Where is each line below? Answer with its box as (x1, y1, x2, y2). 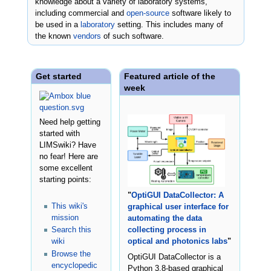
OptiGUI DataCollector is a (127, 252, 221, 261)
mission (51, 213, 79, 222)
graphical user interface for (127, 203, 229, 212)
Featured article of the (123, 71, 215, 81)
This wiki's (51, 201, 88, 211)
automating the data (127, 214, 202, 223)
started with (39, 129, 80, 138)
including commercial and (35, 8, 127, 18)
